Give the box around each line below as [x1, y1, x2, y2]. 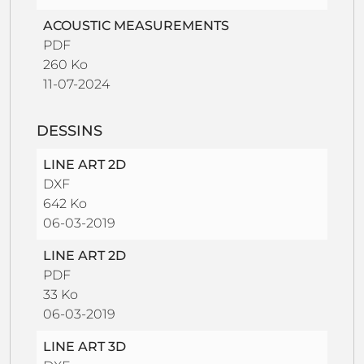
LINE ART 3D [43, 338, 126, 354]
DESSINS [37, 121, 102, 140]
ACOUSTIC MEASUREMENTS [43, 17, 229, 33]
